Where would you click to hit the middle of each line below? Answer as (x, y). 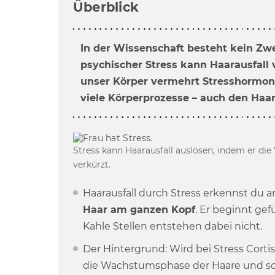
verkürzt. (91, 165)
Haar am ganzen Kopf (139, 210)
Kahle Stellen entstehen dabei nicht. (172, 226)
